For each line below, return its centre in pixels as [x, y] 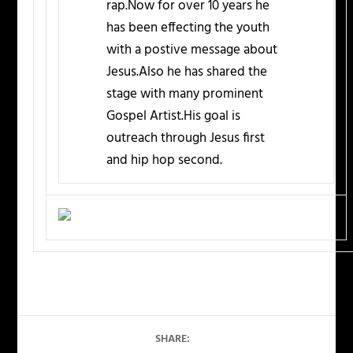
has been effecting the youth [188, 28]
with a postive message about [192, 50]
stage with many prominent [185, 95]
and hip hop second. [165, 161]
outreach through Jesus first [186, 139]
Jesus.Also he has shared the [187, 72]
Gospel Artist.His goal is [174, 117]
